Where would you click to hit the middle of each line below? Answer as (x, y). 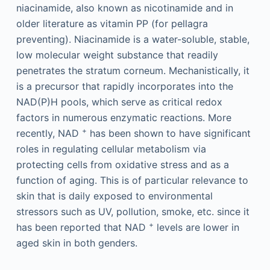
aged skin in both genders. (77, 243)
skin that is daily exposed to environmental (114, 196)
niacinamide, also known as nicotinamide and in (124, 8)
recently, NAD (49, 133)
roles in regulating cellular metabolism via (111, 149)
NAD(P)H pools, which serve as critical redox (119, 102)
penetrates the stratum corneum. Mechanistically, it (133, 70)
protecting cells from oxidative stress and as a (122, 164)
